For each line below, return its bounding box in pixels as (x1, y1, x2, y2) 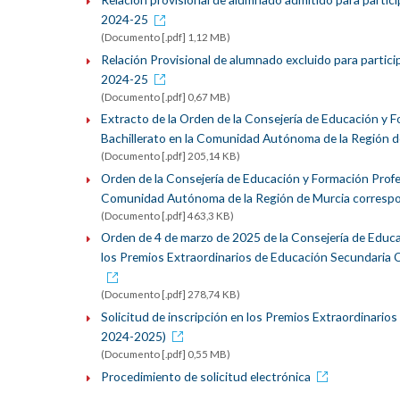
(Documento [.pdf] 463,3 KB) (100, 209, 234, 221)
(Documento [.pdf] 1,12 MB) (100, 31, 230, 44)
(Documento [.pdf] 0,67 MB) (100, 90, 230, 103)
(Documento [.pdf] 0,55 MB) (100, 347, 230, 360)
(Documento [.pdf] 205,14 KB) (100, 150, 240, 162)
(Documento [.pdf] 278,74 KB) (100, 288, 240, 301)
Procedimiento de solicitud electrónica (100, 368, 311, 384)
